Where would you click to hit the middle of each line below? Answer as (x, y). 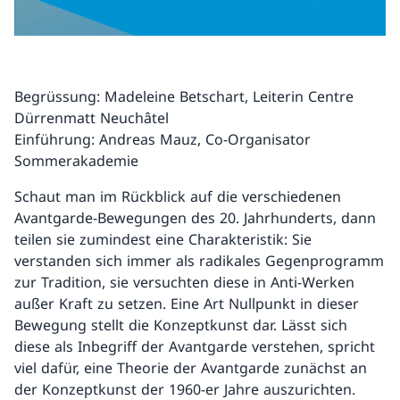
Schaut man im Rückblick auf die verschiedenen (178, 197)
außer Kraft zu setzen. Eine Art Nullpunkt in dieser (187, 304)
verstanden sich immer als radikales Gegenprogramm (199, 261)
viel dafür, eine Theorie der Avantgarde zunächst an (191, 368)
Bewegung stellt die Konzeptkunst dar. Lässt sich (181, 325)
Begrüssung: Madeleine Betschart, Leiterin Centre (184, 97)
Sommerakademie (76, 161)
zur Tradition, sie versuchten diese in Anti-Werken (184, 283)
